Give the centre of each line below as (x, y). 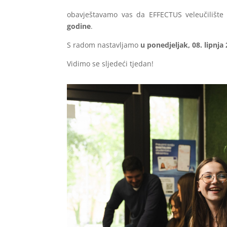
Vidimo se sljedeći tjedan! (110, 64)
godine (79, 26)
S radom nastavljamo (104, 45)
